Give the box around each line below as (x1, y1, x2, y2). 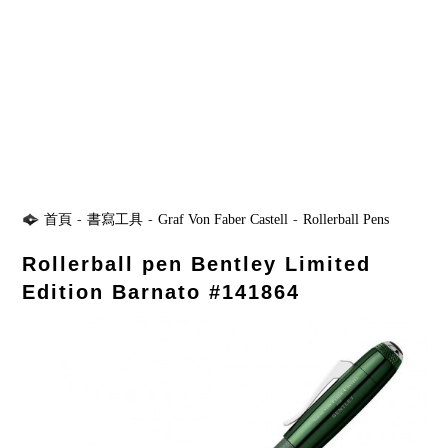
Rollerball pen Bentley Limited (22, 253, 372, 275)
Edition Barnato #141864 (22, 281, 301, 303)
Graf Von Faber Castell (158, 212, 289, 227)
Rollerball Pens (303, 212, 390, 227)
